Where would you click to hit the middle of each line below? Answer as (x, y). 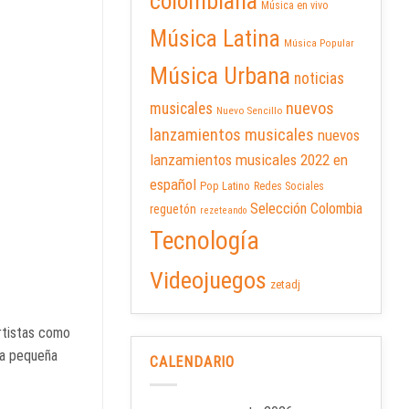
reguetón (173, 210)
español (173, 185)
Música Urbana (220, 76)
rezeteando (223, 211)
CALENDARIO (192, 362)
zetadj (285, 285)
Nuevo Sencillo (249, 111)
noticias (319, 79)
